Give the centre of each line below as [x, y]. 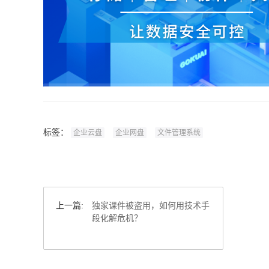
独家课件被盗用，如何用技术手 [151, 206]
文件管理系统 [179, 133]
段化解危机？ [117, 218]
